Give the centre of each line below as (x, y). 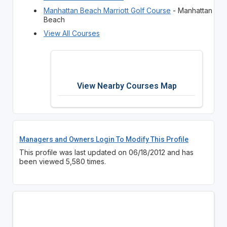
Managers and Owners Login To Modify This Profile (104, 139)
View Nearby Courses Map (127, 86)
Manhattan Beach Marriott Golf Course (107, 10)
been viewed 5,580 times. (62, 161)
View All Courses (71, 33)
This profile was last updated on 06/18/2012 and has (106, 152)
